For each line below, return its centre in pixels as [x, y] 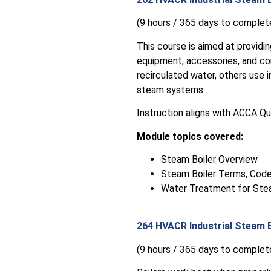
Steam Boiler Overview [209, 159]
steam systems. [171, 90]
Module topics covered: [190, 136]
